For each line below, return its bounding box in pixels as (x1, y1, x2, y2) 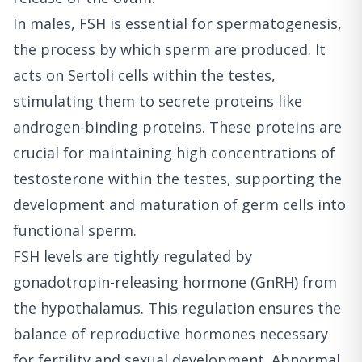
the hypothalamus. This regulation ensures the (13, 298, 341, 318)
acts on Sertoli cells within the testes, (13, 65, 276, 86)
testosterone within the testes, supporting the (13, 169, 342, 189)
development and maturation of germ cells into (13, 195, 346, 215)
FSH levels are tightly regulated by (13, 246, 252, 267)
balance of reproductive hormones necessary (13, 324, 328, 344)
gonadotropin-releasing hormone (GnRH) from (13, 272, 337, 293)
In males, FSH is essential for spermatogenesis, (13, 14, 342, 34)
